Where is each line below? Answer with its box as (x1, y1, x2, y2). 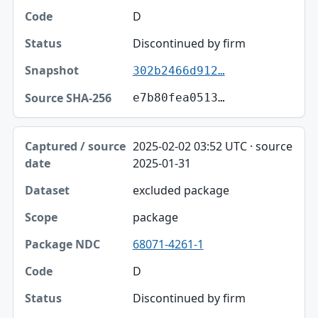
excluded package (132, 182, 229, 199)
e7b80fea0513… (132, 91, 225, 105)
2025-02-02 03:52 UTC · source (132, 138, 292, 155)
